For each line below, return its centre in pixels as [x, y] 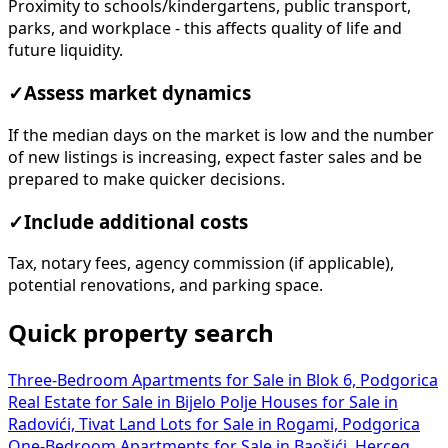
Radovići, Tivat [63, 424]
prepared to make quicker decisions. [146, 178]
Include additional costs [136, 221]
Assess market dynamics [137, 93]
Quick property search [141, 333]
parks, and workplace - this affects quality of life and [205, 28]
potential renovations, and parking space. [165, 285]
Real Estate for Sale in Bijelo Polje [134, 402]
